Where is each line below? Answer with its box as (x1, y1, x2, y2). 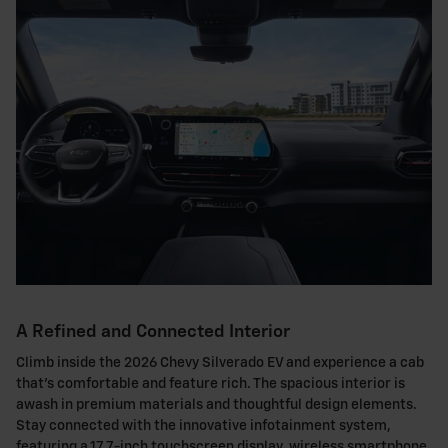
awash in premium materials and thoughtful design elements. (16, 398, 417, 413)
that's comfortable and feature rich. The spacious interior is (16, 377, 405, 392)
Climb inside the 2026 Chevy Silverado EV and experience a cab (16, 356, 424, 371)
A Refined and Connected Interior (16, 322, 290, 341)
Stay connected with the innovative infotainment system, (16, 419, 391, 434)
